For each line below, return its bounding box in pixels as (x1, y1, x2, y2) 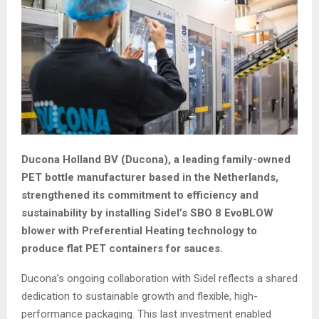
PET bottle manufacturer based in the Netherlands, (21, 170, 278, 184)
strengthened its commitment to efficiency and (21, 188, 258, 202)
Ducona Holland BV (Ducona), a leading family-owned (21, 152, 291, 166)
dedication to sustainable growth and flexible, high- (21, 289, 258, 303)
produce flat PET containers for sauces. (21, 241, 223, 255)
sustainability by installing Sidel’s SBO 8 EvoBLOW (21, 206, 273, 219)
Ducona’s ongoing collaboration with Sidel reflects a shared (21, 271, 298, 285)
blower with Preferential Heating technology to (21, 224, 257, 237)
